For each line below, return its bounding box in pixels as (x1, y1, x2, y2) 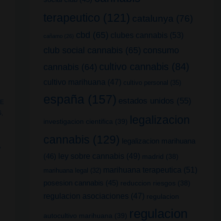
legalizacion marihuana (121, 136, 195, 145)
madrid (142, 152, 164, 160)
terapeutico (43, 11, 100, 24)
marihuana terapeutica (103, 165, 182, 174)
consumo (143, 45, 179, 55)
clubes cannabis (110, 30, 168, 39)
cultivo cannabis (99, 61, 169, 72)
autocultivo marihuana (43, 211, 112, 220)
